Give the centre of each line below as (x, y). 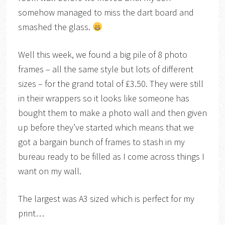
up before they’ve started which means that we (106, 128)
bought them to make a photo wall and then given (112, 113)
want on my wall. (50, 171)
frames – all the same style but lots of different (105, 69)
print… (31, 213)
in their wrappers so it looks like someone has (103, 98)
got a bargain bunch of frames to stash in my (101, 142)
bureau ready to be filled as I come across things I (111, 157)
